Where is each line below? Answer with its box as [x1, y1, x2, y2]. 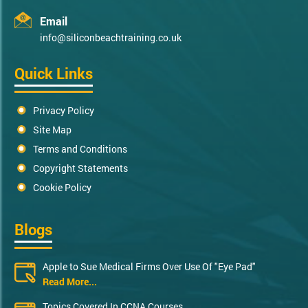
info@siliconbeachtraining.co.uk [40, 30, 181, 44]
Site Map [33, 122, 71, 136]
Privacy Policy [33, 103, 94, 117]
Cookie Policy [33, 180, 91, 194]
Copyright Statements [33, 161, 128, 175]
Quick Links [14, 63, 93, 83]
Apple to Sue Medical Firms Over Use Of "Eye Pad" [43, 259, 256, 273]
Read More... [43, 274, 97, 288]
